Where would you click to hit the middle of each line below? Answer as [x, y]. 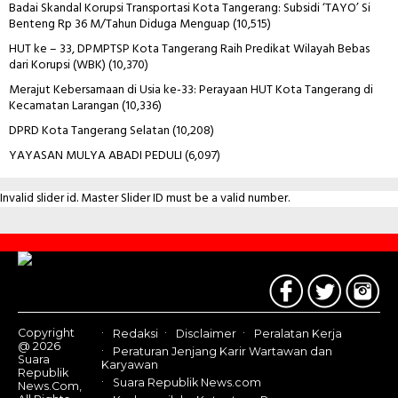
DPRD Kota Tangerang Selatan [89, 131]
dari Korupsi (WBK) [57, 65]
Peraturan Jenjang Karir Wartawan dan [223, 352]
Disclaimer [206, 333]
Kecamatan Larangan [64, 106]
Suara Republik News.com [187, 383]
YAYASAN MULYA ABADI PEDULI [96, 155]
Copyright [46, 332]
